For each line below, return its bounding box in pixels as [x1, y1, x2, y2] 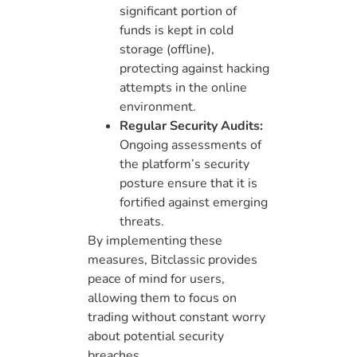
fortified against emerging [120, 194, 268, 212]
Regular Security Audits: [120, 117, 263, 135]
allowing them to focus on [88, 289, 237, 308]
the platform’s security [120, 155, 249, 174]
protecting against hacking [120, 60, 269, 78]
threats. [120, 213, 164, 231]
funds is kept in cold [120, 22, 233, 40]
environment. [120, 98, 196, 116]
